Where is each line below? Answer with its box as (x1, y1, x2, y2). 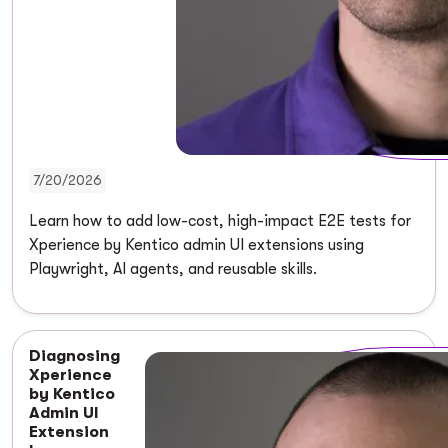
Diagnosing (29, 346, 120, 365)
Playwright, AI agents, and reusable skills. (29, 259, 317, 278)
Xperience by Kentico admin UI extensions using (29, 235, 364, 254)
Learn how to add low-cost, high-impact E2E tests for (29, 211, 411, 230)
